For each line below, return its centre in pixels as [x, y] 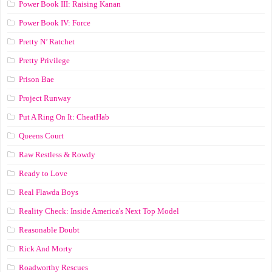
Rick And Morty [46, 248]
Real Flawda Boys [49, 192]
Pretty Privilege [45, 60]
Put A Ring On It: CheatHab [64, 117]
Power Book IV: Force [55, 22]
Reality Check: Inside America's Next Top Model [99, 211]
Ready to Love [43, 173]
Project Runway [45, 98]
